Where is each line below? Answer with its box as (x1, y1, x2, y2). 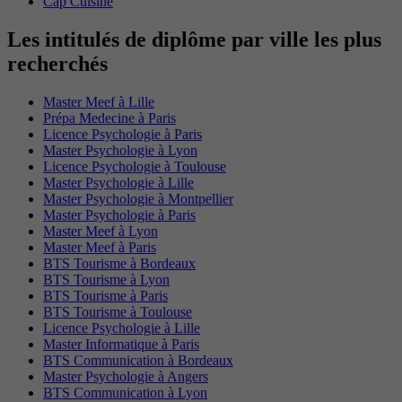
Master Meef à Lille (43, 93, 154, 109)
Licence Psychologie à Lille (43, 319, 200, 336)
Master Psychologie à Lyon (43, 142, 197, 158)
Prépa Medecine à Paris (43, 109, 176, 126)
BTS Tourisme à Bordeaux (43, 255, 196, 271)
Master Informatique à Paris (43, 336, 199, 352)
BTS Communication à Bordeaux (43, 352, 233, 368)
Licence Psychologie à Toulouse (43, 158, 226, 174)
